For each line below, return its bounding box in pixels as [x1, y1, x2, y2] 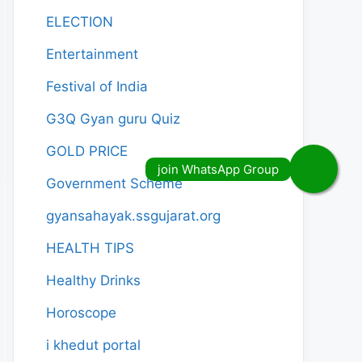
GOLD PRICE [46, 143, 128, 159]
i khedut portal [46, 337, 141, 353]
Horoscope [46, 305, 116, 321]
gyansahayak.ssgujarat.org [46, 208, 221, 224]
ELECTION [46, 14, 113, 30]
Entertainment [46, 46, 138, 62]
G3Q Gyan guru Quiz [46, 111, 180, 127]
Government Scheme [46, 175, 183, 192]
